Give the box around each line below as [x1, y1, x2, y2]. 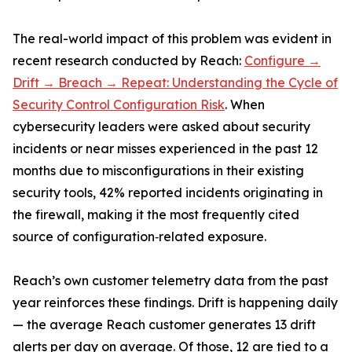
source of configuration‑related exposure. [13, 229, 266, 244]
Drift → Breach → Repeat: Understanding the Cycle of [13, 75, 338, 90]
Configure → [244, 53, 321, 68]
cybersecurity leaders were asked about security [13, 119, 310, 134]
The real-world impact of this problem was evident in [13, 31, 332, 46]
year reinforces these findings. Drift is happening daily [13, 295, 338, 310]
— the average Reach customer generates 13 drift [13, 317, 316, 332]
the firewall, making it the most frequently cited [13, 207, 299, 222]
